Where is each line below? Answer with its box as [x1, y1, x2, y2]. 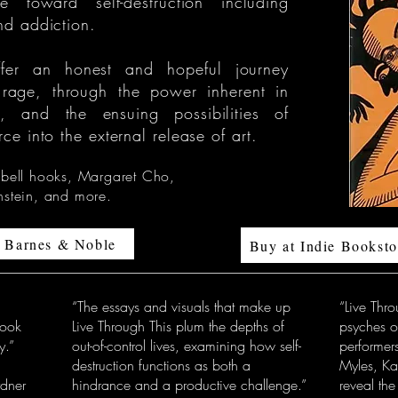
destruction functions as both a [72, 355, 251, 375]
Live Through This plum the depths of [72, 316, 284, 336]
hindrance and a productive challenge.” [72, 375, 306, 394]
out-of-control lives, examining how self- [72, 336, 301, 355]
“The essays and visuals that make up [72, 297, 291, 316]
